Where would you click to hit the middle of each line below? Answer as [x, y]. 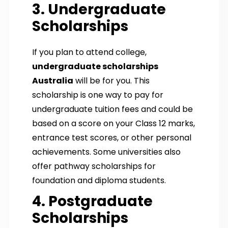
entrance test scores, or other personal [112, 137]
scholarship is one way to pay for [98, 95]
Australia [53, 80]
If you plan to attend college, [89, 52]
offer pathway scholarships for [94, 166]
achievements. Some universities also [106, 152]
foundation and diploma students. [99, 180]
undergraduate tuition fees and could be [112, 109]
